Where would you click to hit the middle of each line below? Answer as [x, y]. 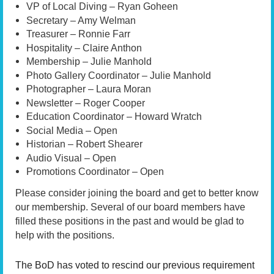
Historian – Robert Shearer [84, 144]
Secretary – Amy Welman [81, 20]
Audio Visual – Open [71, 158]
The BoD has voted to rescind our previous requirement [135, 265]
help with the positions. [65, 235]
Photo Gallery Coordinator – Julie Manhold [119, 75]
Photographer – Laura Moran [89, 89]
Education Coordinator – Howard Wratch [114, 117]
